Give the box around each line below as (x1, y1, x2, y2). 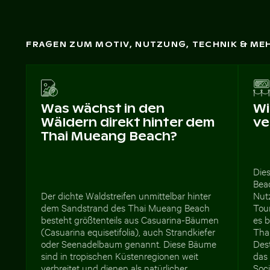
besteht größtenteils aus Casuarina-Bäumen (41, 212, 219, 225)
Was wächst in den (41, 100, 165, 116)
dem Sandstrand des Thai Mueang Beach (41, 200, 210, 213)
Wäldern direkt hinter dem (41, 114, 215, 130)
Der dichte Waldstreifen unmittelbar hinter (41, 188, 212, 201)
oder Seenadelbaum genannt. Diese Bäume (41, 236, 217, 250)
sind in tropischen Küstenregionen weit (41, 248, 199, 262)
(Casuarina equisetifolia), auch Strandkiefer (41, 224, 216, 237)
